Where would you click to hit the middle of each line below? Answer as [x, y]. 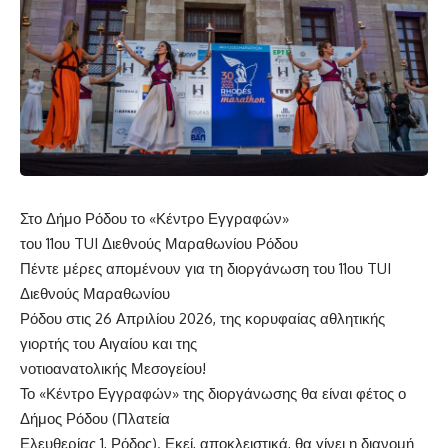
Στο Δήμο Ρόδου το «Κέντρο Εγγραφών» [154, 218]
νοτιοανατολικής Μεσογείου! [113, 368]
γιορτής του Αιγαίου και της [108, 343]
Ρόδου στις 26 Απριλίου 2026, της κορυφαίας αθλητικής [202, 318]
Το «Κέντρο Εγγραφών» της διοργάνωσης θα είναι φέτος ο [213, 393]
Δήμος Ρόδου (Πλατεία [95, 418]
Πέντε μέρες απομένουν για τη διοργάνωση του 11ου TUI [205, 268]
